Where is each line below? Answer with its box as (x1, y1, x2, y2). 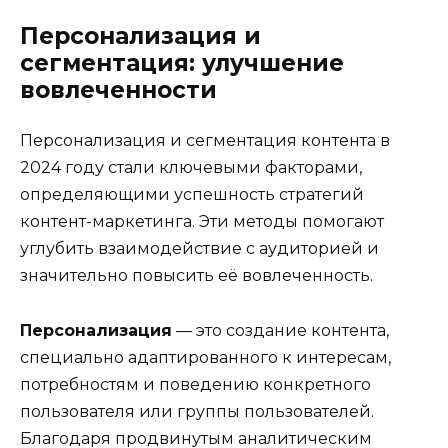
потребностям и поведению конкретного (20, 374, 371, 394)
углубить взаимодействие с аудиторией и (20, 239, 379, 259)
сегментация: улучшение (20, 49, 344, 78)
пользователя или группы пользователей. (20, 401, 374, 421)
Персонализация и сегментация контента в (20, 131, 390, 151)
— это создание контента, (172, 320, 389, 340)
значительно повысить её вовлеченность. (20, 266, 373, 286)
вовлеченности (20, 76, 217, 105)
